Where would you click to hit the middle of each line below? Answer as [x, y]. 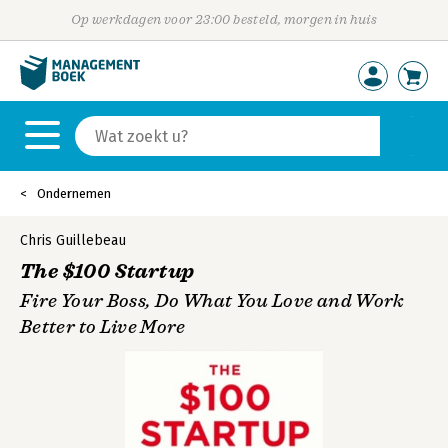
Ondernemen [74, 193]
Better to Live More [103, 327]
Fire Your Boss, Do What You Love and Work [212, 301]
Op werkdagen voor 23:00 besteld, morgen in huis [224, 19]
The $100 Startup [107, 271]
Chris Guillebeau [73, 240]
